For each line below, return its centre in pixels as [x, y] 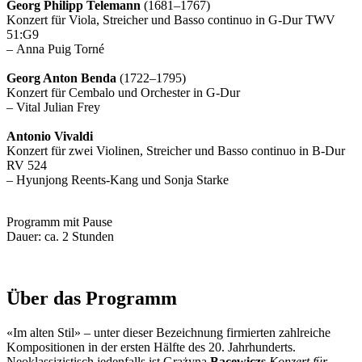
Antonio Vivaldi [50, 136]
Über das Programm [92, 298]
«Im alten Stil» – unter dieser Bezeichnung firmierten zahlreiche [168, 332]
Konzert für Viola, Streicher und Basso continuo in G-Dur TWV [171, 19]
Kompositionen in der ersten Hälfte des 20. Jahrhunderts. [151, 347]
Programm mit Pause [59, 221]
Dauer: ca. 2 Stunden [60, 236]
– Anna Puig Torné [55, 48]
